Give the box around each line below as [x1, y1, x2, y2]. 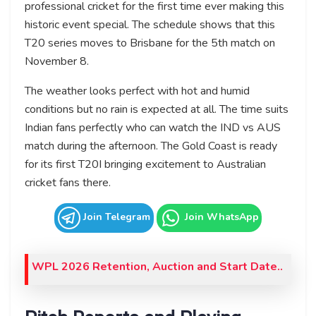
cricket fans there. [25, 174, 111, 190]
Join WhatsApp [182, 209, 259, 224]
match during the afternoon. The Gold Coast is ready [25, 138, 277, 154]
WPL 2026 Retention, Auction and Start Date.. [32, 258, 283, 274]
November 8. [25, 53, 89, 69]
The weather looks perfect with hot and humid [25, 83, 250, 99]
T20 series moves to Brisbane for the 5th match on [25, 35, 275, 51]
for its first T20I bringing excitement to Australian [25, 156, 266, 172]
